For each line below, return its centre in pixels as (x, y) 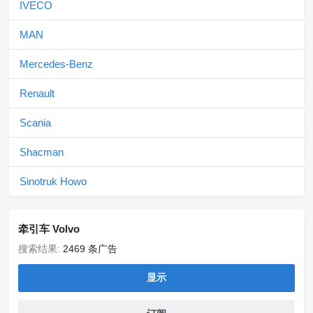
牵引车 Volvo (49, 229)
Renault (37, 93)
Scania (35, 123)
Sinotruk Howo (53, 181)
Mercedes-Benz (56, 64)
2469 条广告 (90, 249)
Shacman (42, 152)
